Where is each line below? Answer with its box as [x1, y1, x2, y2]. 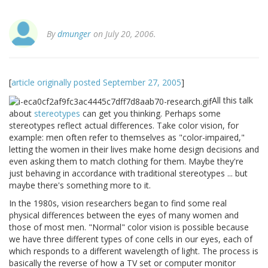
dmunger [57, 28, 91, 40]
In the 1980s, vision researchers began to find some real [9, 197, 227, 209]
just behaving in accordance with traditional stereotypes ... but [9, 167, 248, 179]
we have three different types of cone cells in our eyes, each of [9, 233, 252, 245]
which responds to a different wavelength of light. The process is [9, 245, 258, 257]
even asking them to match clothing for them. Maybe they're [9, 155, 243, 167]
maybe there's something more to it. [9, 179, 151, 191]
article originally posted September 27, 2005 [11, 77, 181, 89]
